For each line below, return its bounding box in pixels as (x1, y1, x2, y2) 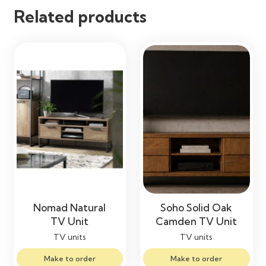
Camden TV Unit (156, 214, 237, 227)
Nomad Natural (33, 201, 106, 214)
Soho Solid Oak (160, 201, 233, 214)
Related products (13, 6, 147, 27)
